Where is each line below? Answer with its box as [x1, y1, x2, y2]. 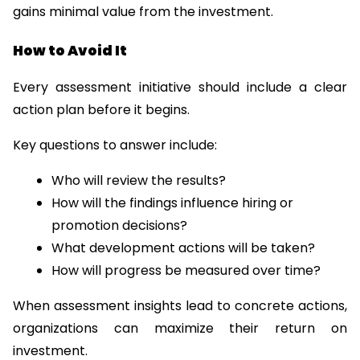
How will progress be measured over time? [51, 261, 321, 280]
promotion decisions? [51, 216, 187, 235]
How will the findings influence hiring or [51, 194, 293, 213]
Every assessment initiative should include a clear [13, 78, 347, 97]
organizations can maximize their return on [13, 319, 347, 338]
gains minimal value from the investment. [13, 2, 273, 21]
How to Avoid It [13, 41, 127, 61]
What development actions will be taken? [51, 239, 315, 258]
